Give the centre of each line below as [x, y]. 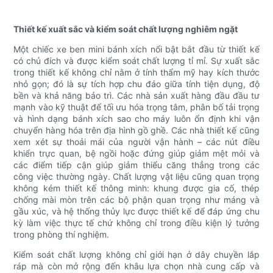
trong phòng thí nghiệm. [62, 235]
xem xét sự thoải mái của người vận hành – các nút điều [136, 142]
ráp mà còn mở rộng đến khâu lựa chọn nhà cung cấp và [136, 266]
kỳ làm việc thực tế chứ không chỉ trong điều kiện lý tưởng [136, 223]
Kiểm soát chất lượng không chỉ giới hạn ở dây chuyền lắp [136, 255]
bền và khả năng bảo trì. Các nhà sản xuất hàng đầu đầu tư [136, 96]
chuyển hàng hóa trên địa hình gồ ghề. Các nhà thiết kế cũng [136, 130]
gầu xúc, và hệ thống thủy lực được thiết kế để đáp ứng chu [136, 211]
